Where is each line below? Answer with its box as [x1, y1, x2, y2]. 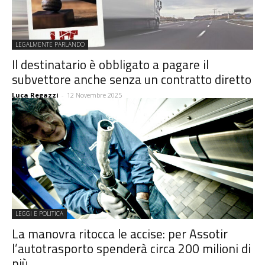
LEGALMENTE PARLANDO [15, 40, 85, 49]
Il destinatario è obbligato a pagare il [12, 55, 209, 75]
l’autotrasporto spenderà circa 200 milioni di [12, 239, 251, 258]
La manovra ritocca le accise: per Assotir [12, 224, 228, 244]
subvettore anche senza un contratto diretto [12, 70, 251, 89]
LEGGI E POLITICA [15, 209, 63, 218]
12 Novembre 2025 [67, 91, 122, 100]
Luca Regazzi [12, 91, 59, 100]
